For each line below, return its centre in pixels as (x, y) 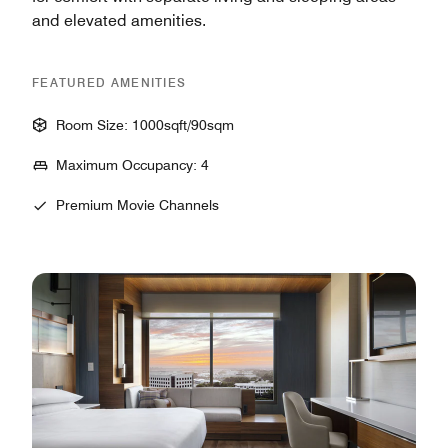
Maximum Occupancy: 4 (132, 164)
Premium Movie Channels (137, 204)
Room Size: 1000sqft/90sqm (145, 124)
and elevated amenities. (119, 20)
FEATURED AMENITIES (109, 82)
